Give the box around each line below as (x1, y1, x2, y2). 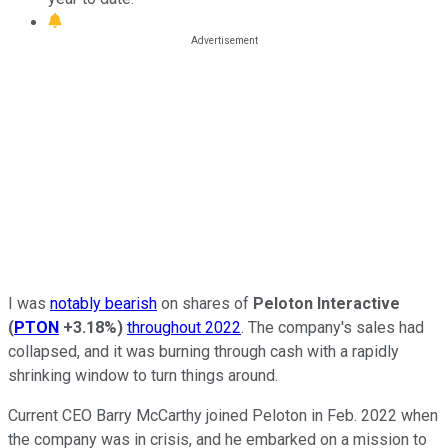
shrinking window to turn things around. (8, 365, 282, 385)
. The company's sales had (241, 317, 424, 337)
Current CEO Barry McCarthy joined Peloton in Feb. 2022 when (8, 405, 438, 425)
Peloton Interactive (253, 293, 400, 313)
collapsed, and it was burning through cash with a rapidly (8, 341, 399, 361)
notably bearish (50, 293, 157, 313)
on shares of (157, 293, 253, 313)
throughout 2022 (127, 317, 241, 337)
